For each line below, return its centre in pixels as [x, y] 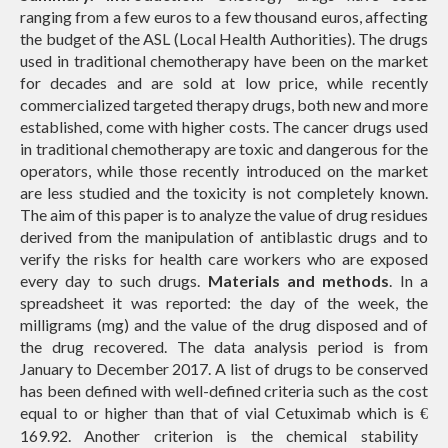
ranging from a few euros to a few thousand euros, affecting [224, 16]
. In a [409, 280]
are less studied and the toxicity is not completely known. [224, 192]
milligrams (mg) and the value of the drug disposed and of [224, 324]
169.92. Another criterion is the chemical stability [219, 435]
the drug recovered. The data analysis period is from [224, 346]
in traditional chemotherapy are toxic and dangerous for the [224, 148]
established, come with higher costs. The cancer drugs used [224, 126]
